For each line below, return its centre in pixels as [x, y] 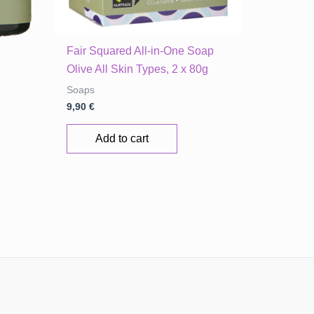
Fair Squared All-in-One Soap [141, 50]
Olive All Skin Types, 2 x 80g [138, 69]
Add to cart [122, 138]
